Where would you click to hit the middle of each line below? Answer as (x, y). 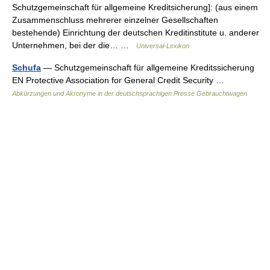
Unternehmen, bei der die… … (74, 45)
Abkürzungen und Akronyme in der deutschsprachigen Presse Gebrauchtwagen (130, 93)
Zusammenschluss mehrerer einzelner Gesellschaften (115, 20)
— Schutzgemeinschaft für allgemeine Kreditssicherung (148, 67)
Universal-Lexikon (163, 46)
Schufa (27, 67)
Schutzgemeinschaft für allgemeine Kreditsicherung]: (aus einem (135, 7)
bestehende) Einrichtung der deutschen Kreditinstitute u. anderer (136, 33)
